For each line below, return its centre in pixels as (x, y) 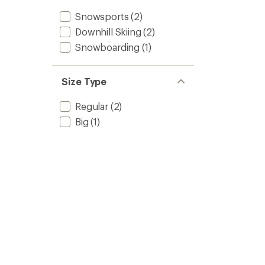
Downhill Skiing (108, 32)
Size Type (84, 81)
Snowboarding (108, 47)
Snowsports (102, 16)
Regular (92, 106)
